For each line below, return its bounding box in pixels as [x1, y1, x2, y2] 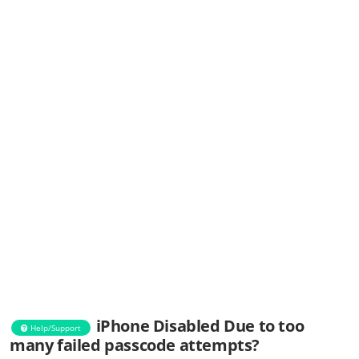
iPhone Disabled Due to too [95, 315, 305, 337]
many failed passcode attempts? [10, 334, 260, 357]
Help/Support [28, 321, 81, 333]
